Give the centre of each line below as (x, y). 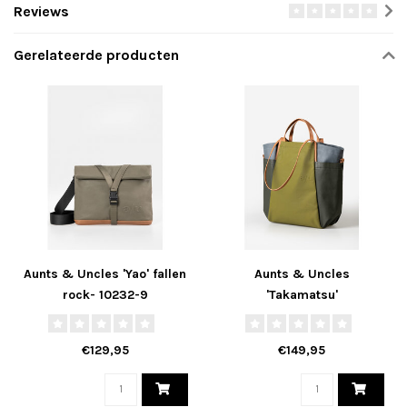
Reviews (41, 11)
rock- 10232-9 (105, 295)
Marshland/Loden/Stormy (302, 316)
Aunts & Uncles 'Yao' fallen (105, 274)
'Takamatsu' (302, 295)
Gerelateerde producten (96, 55)
